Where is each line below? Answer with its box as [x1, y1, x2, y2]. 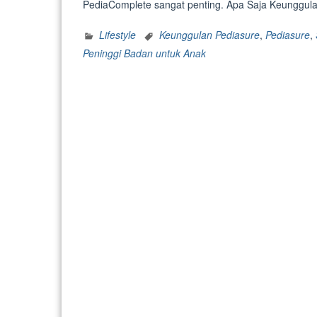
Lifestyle [99, 28, 136, 42]
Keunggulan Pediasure [159, 28, 260, 42]
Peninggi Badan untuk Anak [83, 46, 206, 60]
